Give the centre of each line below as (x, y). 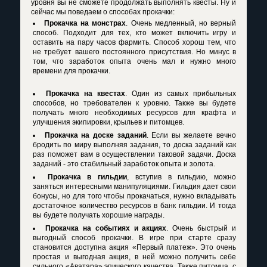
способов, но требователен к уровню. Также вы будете (134, 103)
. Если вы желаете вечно (191, 135)
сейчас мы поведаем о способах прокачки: (103, 12)
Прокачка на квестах (86, 94)
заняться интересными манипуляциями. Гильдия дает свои (134, 187)
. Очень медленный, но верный (181, 23)
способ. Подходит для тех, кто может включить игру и (134, 33)
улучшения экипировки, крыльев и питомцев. (108, 122)
